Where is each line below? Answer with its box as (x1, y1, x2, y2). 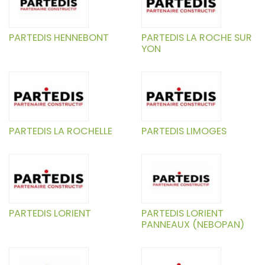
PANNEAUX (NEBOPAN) (141, 218, 244, 232)
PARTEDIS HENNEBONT (9, 31, 109, 44)
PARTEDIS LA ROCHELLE (9, 124, 112, 138)
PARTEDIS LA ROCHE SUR (141, 31, 252, 44)
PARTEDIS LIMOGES (141, 124, 227, 138)
